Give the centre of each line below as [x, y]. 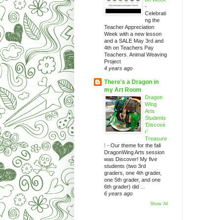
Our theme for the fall [135, 145]
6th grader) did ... [124, 186]
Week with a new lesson [133, 34]
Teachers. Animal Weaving [135, 54]
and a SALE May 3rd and [134, 41]
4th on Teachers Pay [129, 47]
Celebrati [155, 13]
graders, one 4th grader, [133, 173]
